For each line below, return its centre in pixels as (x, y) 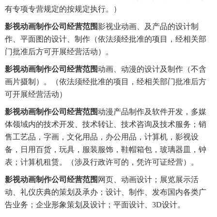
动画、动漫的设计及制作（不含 (152, 69)
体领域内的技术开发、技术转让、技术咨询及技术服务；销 (106, 124)
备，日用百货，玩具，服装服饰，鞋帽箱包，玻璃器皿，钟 (106, 150)
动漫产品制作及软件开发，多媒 (152, 112)
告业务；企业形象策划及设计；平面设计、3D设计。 (95, 205)
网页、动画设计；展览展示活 (148, 180)
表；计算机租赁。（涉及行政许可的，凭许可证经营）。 (102, 162)
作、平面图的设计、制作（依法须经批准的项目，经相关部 (106, 39)
